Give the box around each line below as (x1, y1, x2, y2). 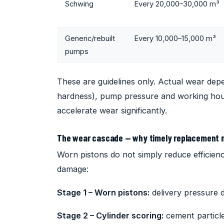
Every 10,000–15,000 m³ (134, 33, 216, 43)
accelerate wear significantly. (57, 105, 167, 115)
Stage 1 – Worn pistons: (57, 187, 149, 197)
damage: (57, 163, 88, 174)
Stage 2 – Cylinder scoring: (57, 210, 163, 221)
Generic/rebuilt (65, 33, 115, 43)
